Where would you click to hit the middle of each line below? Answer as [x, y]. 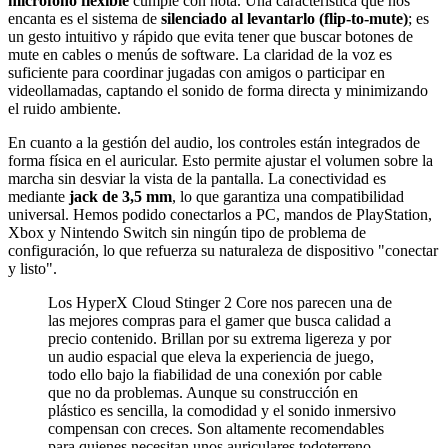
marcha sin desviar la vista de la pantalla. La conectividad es [197, 178]
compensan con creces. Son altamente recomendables [216, 428]
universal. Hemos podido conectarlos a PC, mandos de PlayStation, [220, 214]
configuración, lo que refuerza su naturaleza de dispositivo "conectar [223, 250]
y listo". [32, 268]
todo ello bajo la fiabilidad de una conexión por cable [215, 374]
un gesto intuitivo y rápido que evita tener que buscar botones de [210, 36]
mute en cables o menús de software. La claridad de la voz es [200, 54]
